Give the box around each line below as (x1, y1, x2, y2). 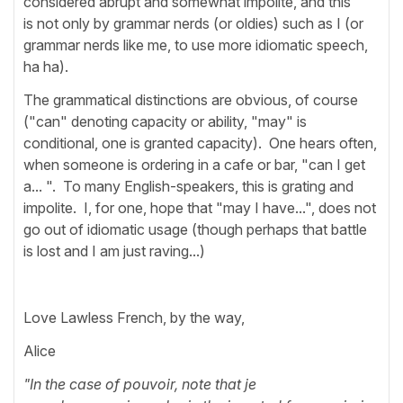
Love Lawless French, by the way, (23, 309, 245, 327)
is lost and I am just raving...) (23, 242, 205, 261)
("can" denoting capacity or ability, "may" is (23, 112, 307, 131)
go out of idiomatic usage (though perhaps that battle (23, 220, 367, 239)
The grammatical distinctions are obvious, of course (23, 91, 358, 110)
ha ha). (23, 58, 68, 76)
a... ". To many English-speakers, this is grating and (23, 177, 354, 196)
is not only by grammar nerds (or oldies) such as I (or (23, 14, 363, 33)
